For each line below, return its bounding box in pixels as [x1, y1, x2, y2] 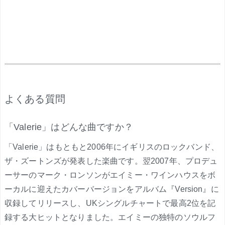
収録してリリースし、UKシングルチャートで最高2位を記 [5, 199, 216, 207]
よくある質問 [5, 93, 65, 104]
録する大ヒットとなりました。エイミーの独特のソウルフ [5, 213, 216, 221]
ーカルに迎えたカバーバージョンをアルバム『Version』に [5, 185, 219, 193]
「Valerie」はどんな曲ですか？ [5, 122, 133, 132]
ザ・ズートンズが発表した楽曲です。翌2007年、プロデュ [5, 157, 218, 165]
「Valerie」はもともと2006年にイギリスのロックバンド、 [5, 143, 219, 151]
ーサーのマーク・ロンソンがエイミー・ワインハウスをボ [5, 171, 216, 179]
